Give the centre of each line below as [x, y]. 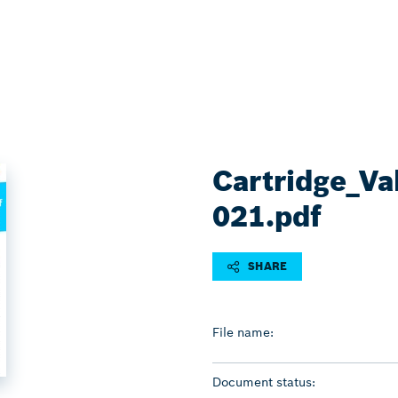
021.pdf [267, 216]
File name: [243, 332]
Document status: [264, 382]
